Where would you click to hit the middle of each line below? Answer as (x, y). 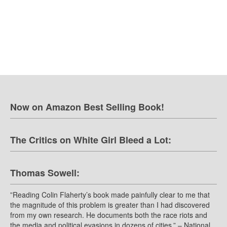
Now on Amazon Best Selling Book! (87, 107)
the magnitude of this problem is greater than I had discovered (110, 205)
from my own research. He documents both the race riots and (109, 215)
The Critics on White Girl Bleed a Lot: (91, 140)
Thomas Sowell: (45, 173)
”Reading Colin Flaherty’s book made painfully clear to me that (110, 195)
